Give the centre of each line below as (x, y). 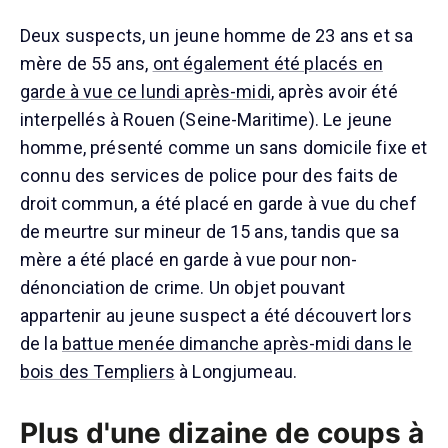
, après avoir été (334, 91)
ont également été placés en (267, 63)
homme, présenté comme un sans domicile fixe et (224, 147)
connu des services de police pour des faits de (209, 175)
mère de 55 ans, (86, 63)
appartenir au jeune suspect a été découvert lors (216, 315)
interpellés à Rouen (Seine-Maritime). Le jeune (206, 119)
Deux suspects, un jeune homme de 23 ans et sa (217, 35)
